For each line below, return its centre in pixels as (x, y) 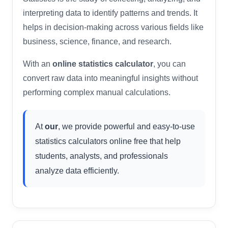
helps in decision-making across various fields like (113, 27)
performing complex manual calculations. (97, 92)
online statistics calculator (103, 64)
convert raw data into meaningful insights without (110, 78)
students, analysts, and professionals (102, 155)
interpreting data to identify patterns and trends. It (110, 13)
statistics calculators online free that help (108, 141)
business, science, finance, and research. (97, 41)
